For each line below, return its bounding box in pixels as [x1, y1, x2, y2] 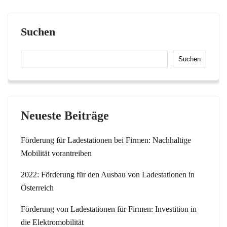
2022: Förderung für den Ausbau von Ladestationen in [21, 170, 195, 179]
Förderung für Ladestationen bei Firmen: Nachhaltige [21, 136, 191, 144]
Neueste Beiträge [21, 109, 109, 122]
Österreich [21, 183, 54, 192]
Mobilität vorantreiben [21, 149, 92, 158]
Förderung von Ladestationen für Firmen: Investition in [21, 205, 197, 213]
